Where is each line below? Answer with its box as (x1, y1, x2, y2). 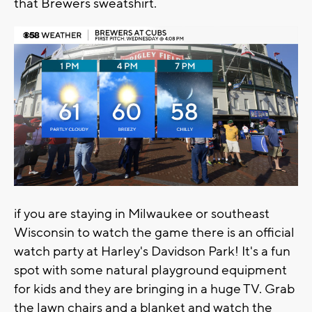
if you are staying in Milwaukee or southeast (14, 205, 270, 223)
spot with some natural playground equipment (14, 262, 287, 279)
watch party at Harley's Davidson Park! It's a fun (14, 243, 290, 260)
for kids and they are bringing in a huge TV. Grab (14, 281, 295, 298)
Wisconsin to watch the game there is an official (14, 224, 295, 242)
